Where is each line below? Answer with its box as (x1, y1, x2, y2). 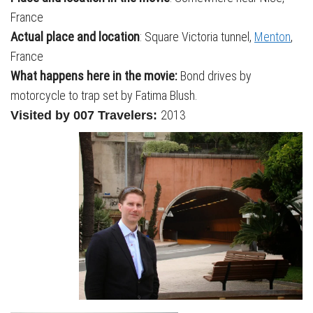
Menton (254, 29, 291, 44)
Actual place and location (10, 29, 140, 44)
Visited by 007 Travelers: (10, 108, 161, 122)
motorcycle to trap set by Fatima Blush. (10, 88, 198, 103)
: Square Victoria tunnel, (140, 29, 254, 44)
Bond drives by (180, 68, 252, 83)
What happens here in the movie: (10, 68, 180, 83)
